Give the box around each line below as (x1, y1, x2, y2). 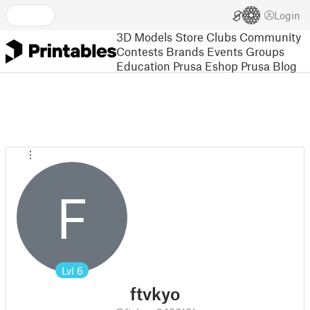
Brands (166, 44, 204, 58)
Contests (116, 44, 163, 58)
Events (207, 44, 243, 58)
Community (239, 29, 301, 44)
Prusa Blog (241, 58, 297, 73)
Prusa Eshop (173, 58, 238, 73)
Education (116, 58, 170, 73)
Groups (246, 44, 284, 58)
